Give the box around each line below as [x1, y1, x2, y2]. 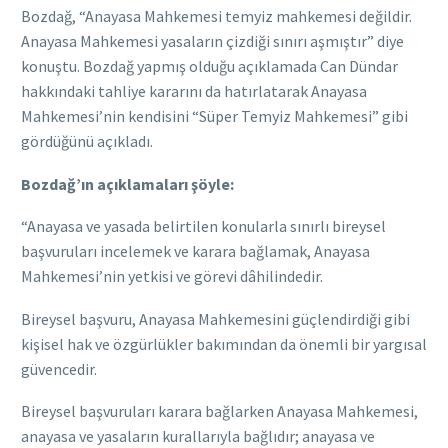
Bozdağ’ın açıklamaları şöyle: [21, 173, 234, 194]
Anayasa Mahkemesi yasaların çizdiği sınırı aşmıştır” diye [21, 30, 404, 51]
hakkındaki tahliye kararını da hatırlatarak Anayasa [21, 80, 367, 101]
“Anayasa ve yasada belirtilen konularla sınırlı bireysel [21, 216, 386, 237]
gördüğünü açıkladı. [21, 130, 153, 151]
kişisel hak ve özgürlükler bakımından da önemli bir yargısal [21, 333, 427, 354]
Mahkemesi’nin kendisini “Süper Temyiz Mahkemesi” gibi [21, 105, 408, 126]
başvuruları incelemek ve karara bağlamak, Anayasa [21, 241, 370, 262]
